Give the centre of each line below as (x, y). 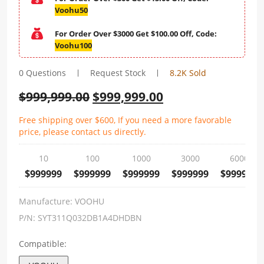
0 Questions (42, 73)
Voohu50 (71, 10)
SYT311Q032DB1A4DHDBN (90, 218)
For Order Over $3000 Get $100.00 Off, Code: (136, 34)
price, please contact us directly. (82, 132)
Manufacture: (47, 201)
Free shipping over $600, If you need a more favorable (125, 120)
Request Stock (118, 73)
